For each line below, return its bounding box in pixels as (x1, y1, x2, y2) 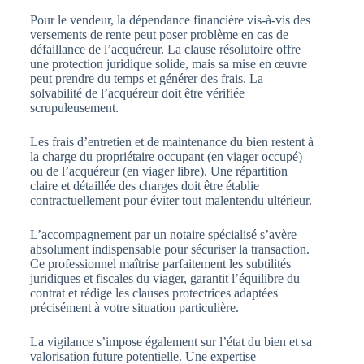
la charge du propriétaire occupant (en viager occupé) (29, 149, 302, 164)
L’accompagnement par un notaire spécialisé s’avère (29, 227, 297, 242)
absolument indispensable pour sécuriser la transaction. (29, 242, 310, 257)
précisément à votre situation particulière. (29, 301, 239, 315)
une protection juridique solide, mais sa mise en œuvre (29, 57, 307, 71)
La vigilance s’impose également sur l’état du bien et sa (29, 335, 312, 349)
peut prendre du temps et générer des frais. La (29, 71, 263, 86)
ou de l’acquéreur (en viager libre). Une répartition (29, 164, 288, 179)
